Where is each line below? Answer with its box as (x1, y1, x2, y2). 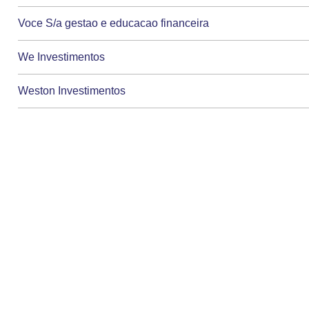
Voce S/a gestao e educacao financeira (18, 17, 210, 30)
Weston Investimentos (18, 85, 126, 97)
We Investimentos (18, 51, 106, 63)
